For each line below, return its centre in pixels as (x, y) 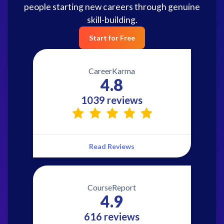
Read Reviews (112, 146)
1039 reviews (112, 100)
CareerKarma (112, 70)
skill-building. (112, 19)
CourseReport (112, 187)
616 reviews (112, 216)
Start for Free (112, 37)
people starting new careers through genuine (112, 6)
